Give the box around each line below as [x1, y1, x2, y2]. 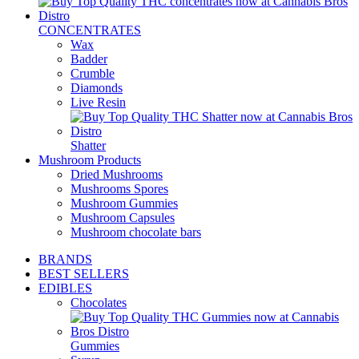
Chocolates [71, 296, 127, 310]
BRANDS [38, 252, 92, 267]
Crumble [71, 67, 115, 81]
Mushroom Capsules [71, 211, 175, 225]
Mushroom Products [38, 153, 141, 167]
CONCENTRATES [38, 23, 141, 38]
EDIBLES [38, 281, 92, 296]
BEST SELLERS [38, 267, 129, 281]
